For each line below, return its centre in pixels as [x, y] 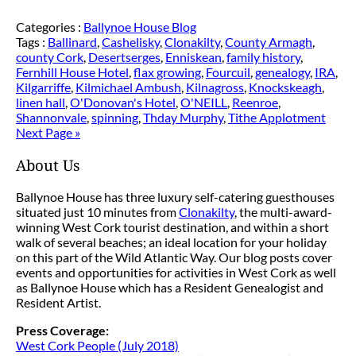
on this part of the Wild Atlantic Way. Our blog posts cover [174, 257]
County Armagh [269, 41]
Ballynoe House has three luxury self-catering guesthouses [175, 197]
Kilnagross [215, 87]
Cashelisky [131, 41]
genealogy [282, 72]
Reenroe [255, 102]
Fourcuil [228, 72]
